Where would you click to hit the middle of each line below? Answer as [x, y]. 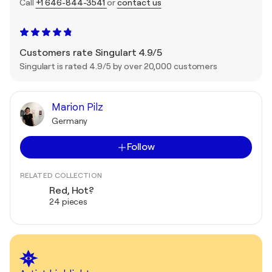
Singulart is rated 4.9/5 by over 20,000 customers [119, 66]
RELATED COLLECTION [61, 176]
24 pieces [69, 202]
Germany [70, 121]
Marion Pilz [77, 107]
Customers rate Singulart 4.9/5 [91, 53]
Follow [141, 147]
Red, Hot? [72, 191]
